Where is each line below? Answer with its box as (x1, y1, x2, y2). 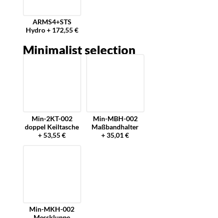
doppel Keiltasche (25, 122, 79, 131)
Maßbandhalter (91, 122, 139, 131)
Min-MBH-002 (92, 114, 138, 123)
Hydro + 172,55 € (25, 26, 78, 35)
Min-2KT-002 (31, 114, 73, 123)
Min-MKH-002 (29, 205, 75, 214)
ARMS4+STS (32, 18, 72, 26)
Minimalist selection (22, 42, 136, 57)
